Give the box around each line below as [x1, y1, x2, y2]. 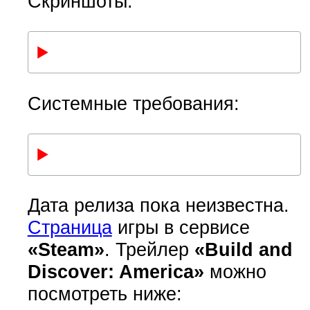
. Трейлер [104, 239, 194, 261]
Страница [27, 217, 112, 239]
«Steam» [27, 239, 104, 261]
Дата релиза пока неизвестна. [27, 194, 289, 217]
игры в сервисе [111, 217, 250, 239]
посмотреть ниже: [27, 283, 182, 305]
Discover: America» [27, 261, 204, 283]
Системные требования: [27, 92, 239, 114]
